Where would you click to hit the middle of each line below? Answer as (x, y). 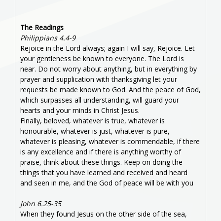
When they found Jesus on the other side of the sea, (104, 214)
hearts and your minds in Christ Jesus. (80, 110)
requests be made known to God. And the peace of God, (110, 89)
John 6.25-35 (41, 203)
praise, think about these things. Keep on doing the (101, 162)
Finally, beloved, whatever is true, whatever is (92, 120)
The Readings (42, 27)
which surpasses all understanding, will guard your (100, 100)
